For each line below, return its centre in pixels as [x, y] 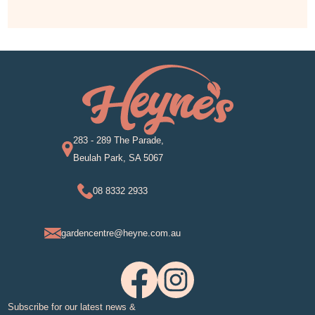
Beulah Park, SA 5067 [118, 157]
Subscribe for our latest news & [72, 307]
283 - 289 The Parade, [118, 140]
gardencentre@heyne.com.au [121, 233]
